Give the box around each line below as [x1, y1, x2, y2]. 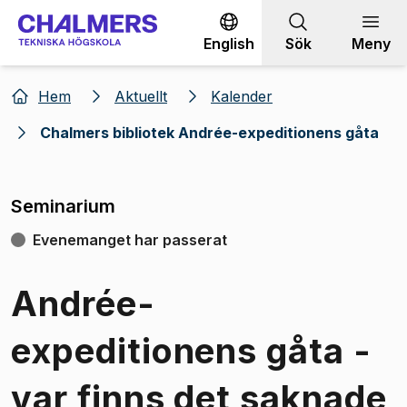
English [203, 35, 254, 53]
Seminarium [11, 195, 115, 217]
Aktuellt [114, 87, 167, 105]
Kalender [211, 87, 273, 105]
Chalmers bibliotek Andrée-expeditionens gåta [40, 124, 379, 142]
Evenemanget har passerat [33, 231, 227, 249]
